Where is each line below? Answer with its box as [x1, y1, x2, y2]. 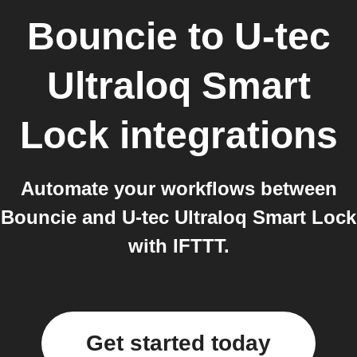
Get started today [86, 331, 271, 355]
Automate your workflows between [20, 178, 337, 199]
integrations [108, 114, 338, 156]
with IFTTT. [127, 235, 229, 257]
